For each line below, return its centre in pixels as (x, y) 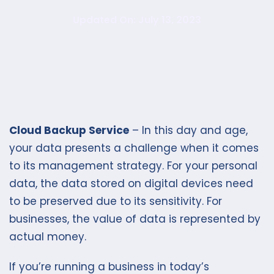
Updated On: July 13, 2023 (137, 20)
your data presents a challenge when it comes (134, 148)
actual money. (48, 237)
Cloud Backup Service (69, 130)
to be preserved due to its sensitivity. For (116, 201)
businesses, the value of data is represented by (135, 219)
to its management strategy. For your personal (133, 166)
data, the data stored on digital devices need (131, 183)
